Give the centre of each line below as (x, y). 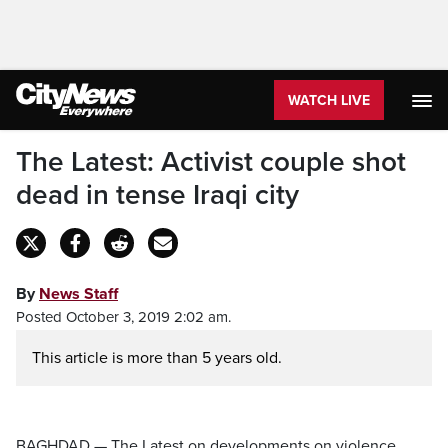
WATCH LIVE (329, 100)
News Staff (78, 294)
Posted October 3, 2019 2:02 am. (123, 317)
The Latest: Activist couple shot (211, 162)
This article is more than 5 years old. (157, 358)
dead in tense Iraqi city (157, 195)
